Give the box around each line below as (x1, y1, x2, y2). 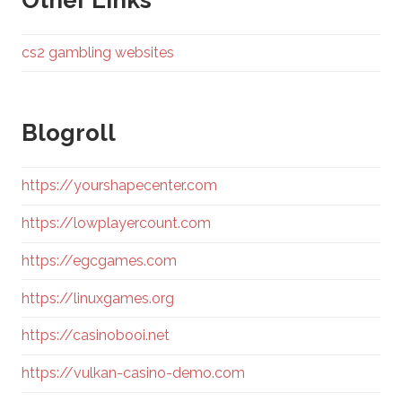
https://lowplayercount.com (22, 214, 211, 232)
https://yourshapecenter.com (22, 177, 217, 195)
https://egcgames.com (22, 251, 177, 269)
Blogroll (22, 119, 116, 147)
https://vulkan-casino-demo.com (22, 364, 245, 382)
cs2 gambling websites (22, 44, 174, 62)
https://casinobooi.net (22, 327, 170, 345)
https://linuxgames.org (22, 289, 174, 307)
